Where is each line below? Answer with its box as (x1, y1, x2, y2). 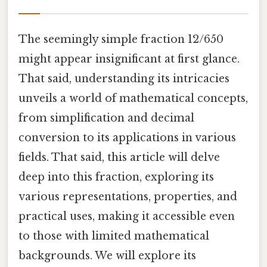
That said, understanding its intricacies (18, 72, 229, 85)
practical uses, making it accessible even (18, 209, 235, 223)
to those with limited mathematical (18, 229, 209, 243)
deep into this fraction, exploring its (18, 170, 214, 184)
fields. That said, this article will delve (18, 150, 220, 164)
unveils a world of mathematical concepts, (18, 91, 248, 105)
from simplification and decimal (18, 111, 194, 125)
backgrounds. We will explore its (18, 249, 196, 262)
